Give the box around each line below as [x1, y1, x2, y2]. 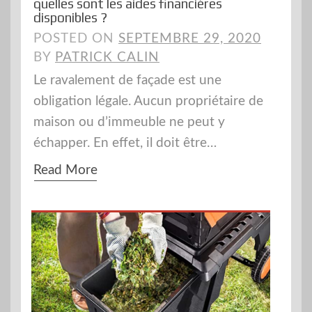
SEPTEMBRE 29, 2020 [118, 31, 261, 45]
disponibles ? [33, 9, 107, 25]
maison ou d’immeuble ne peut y [33, 115, 225, 129]
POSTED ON [33, 31, 118, 45]
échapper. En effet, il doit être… [33, 136, 217, 150]
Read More [33, 163, 97, 177]
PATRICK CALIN [55, 50, 159, 64]
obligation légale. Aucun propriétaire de [33, 94, 263, 108]
